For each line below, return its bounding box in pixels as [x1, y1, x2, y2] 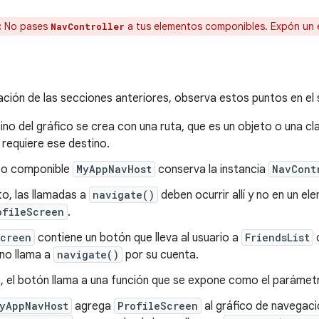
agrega [72, 299, 114, 313]
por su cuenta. [122, 248, 199, 262]
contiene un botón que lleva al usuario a [35, 231, 241, 245]
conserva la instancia [155, 162, 268, 177]
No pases [1, 20, 51, 33]
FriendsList [245, 231, 310, 244]
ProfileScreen [117, 299, 198, 313]
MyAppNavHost [76, 162, 152, 176]
